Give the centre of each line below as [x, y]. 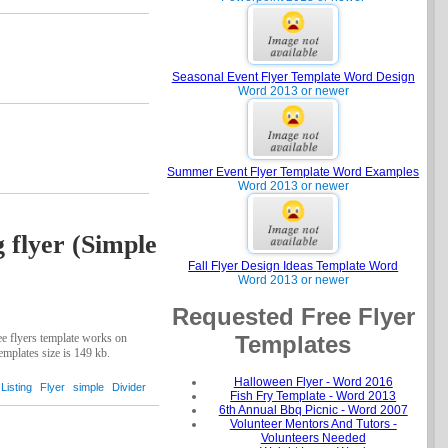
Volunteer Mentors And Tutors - [313, 424]
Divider [129, 387]
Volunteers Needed [313, 438]
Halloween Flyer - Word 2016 [313, 382]
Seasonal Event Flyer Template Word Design [293, 77]
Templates [293, 345]
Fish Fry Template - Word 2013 [313, 396]
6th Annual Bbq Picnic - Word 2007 [313, 410]
